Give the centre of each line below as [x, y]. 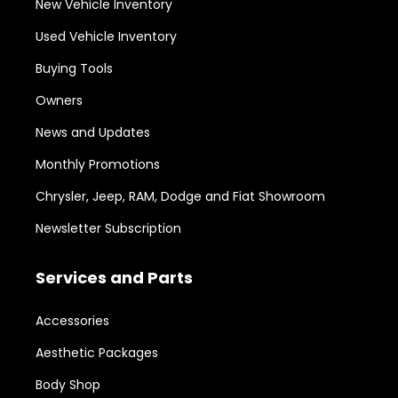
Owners [59, 101]
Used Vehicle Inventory [106, 37]
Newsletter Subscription [108, 229]
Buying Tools [74, 69]
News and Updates [93, 133]
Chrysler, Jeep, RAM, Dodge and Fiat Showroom [180, 197]
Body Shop [68, 385]
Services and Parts [114, 278]
